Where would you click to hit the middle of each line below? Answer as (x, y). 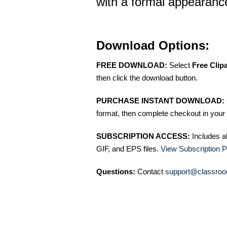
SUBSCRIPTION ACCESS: (143, 136)
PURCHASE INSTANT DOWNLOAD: (160, 101)
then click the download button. (147, 78)
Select (180, 65)
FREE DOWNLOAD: (132, 65)
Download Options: (153, 45)
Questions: (116, 172)
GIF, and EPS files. (128, 149)
